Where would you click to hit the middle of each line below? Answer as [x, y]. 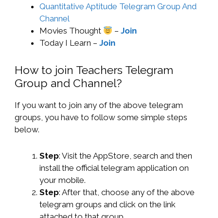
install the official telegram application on [114, 168]
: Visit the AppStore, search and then [126, 156]
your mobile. [63, 180]
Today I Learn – [69, 43]
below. [27, 130]
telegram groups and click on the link [108, 205]
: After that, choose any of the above [127, 192]
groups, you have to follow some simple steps [101, 118]
